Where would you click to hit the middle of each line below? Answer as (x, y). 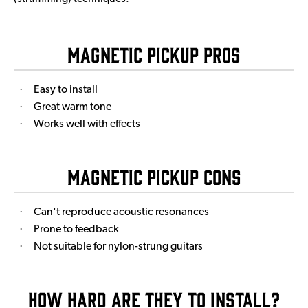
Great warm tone (73, 107)
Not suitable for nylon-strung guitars (118, 246)
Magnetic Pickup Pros (154, 54)
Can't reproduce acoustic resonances (121, 212)
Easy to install (66, 90)
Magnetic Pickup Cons (154, 176)
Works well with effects (87, 124)
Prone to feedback (76, 229)
